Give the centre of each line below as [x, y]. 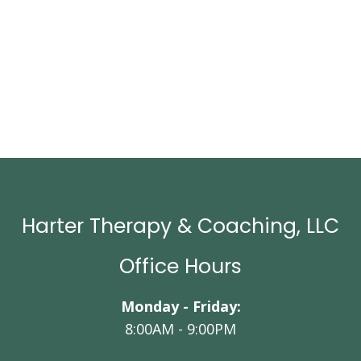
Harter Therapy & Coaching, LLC [180, 226]
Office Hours [180, 267]
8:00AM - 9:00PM [180, 329]
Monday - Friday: [180, 307]
